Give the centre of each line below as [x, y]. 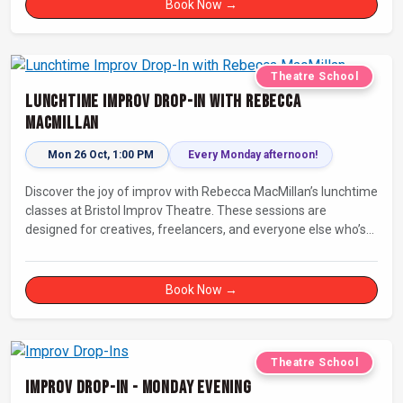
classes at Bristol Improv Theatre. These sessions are [176, 211]
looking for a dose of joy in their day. [126, 249]
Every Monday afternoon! [253, 155]
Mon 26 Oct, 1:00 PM [101, 155]
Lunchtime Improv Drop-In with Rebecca [163, 102]
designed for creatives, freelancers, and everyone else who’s [196, 230]
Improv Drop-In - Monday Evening [139, 388]
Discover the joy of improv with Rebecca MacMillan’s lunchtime [201, 192]
